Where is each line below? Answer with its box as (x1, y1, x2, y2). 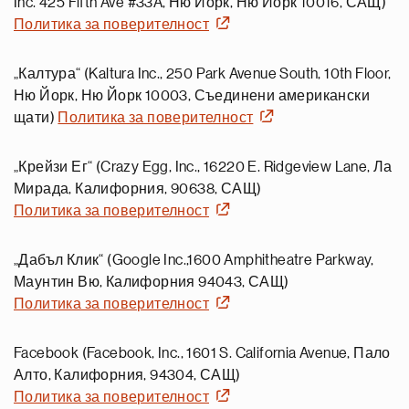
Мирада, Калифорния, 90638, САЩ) (14, 182, 262, 196)
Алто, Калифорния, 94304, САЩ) (14, 368, 241, 383)
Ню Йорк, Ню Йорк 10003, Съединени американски (14, 89, 370, 103)
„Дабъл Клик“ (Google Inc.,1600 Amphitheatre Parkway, (14, 253, 374, 267)
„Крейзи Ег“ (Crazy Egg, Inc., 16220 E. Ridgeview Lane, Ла (14, 160, 393, 174)
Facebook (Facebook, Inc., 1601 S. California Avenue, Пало (14, 346, 391, 361)
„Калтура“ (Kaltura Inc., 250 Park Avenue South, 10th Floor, (14, 67, 392, 81)
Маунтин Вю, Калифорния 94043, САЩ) (14, 275, 289, 289)
